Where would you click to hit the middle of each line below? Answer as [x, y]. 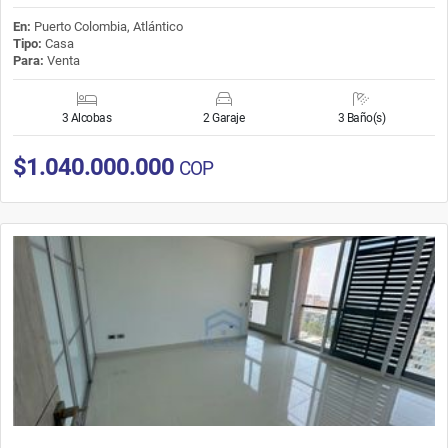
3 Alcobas [86, 117]
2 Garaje [224, 117]
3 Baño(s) [361, 117]
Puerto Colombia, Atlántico [108, 26]
